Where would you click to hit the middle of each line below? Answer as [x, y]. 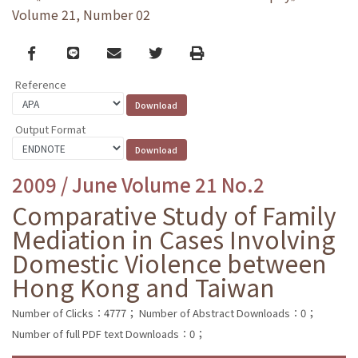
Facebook [60, 52]
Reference [41, 85]
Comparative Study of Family [174, 215]
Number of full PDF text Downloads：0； [109, 333]
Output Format [50, 129]
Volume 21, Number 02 [81, 15]
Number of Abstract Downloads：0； [228, 312]
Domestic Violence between [169, 263]
